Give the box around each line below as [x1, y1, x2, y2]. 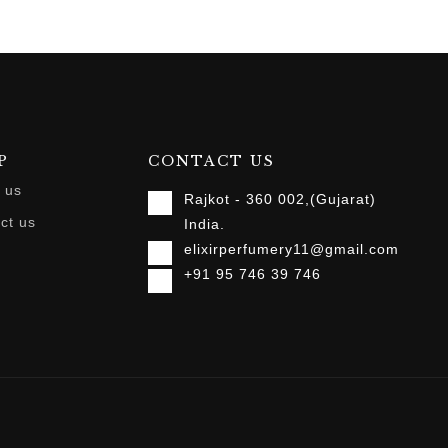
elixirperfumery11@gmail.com [184, 241, 399, 258]
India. [184, 216, 225, 233]
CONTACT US [148, 152, 275, 171]
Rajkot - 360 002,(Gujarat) [184, 191, 376, 208]
